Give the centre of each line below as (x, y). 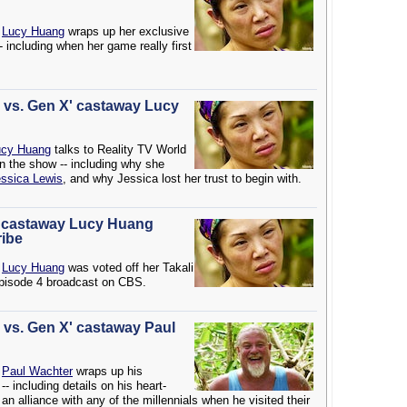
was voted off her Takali (129, 268)
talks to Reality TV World (119, 149)
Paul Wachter (37, 371)
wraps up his (108, 371)
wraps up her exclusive (127, 31)
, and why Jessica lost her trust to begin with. (182, 179)
